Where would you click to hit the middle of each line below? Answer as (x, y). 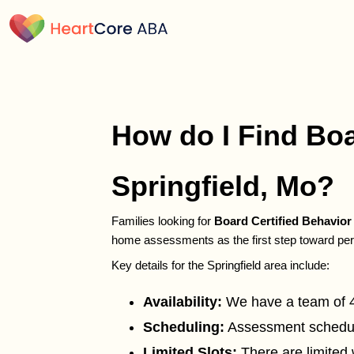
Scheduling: (183, 328)
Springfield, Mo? (222, 186)
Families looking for (162, 221)
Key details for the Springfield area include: (220, 265)
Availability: (182, 302)
